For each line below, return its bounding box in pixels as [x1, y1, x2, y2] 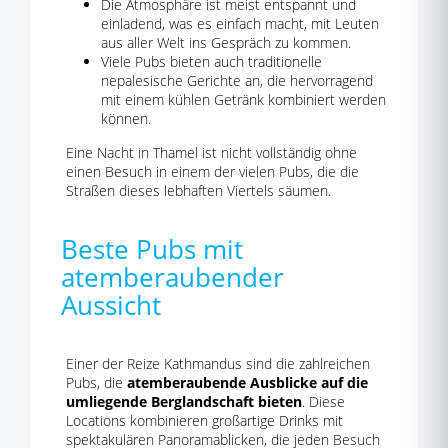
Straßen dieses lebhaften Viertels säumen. [66, 181, 331, 200]
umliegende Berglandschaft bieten [66, 392, 302, 411]
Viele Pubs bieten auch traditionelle [101, 52, 322, 71]
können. [101, 109, 151, 128]
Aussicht [61, 287, 161, 323]
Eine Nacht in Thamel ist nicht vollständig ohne [66, 143, 357, 162]
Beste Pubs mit [61, 231, 243, 267]
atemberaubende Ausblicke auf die [127, 373, 368, 392]
